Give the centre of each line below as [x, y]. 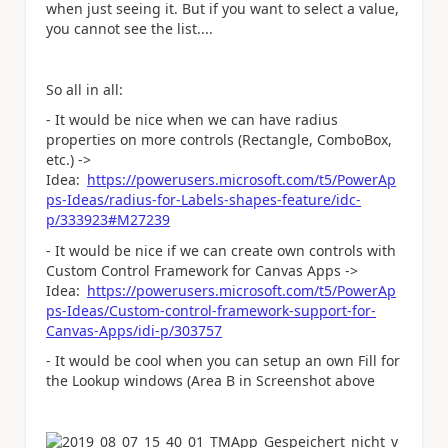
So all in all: [84, 89]
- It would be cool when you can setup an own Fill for [223, 361]
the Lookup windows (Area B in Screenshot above [210, 381]
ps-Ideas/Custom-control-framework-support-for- [211, 310]
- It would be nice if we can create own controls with [221, 250]
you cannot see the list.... [131, 28]
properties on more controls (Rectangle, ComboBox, [219, 140]
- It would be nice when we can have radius [192, 120]
